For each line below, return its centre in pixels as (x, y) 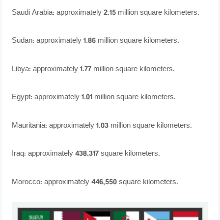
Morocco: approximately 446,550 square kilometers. (95, 182)
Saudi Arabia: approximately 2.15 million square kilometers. (106, 13)
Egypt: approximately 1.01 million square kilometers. (94, 98)
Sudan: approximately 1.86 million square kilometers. (96, 41)
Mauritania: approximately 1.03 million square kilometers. (102, 126)
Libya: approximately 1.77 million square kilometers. (94, 69)
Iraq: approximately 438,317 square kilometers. (86, 154)
